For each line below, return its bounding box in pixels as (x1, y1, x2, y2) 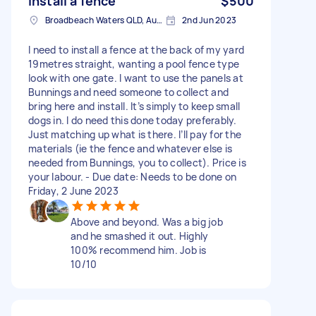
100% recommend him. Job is (71, 243, 207, 257)
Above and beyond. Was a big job (71, 214, 223, 229)
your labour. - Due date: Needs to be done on (28, 169, 236, 183)
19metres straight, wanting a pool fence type (28, 56, 239, 71)
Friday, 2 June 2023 (28, 183, 119, 197)
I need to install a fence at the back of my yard (28, 42, 244, 56)
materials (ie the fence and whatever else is (28, 141, 232, 155)
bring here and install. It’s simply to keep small (28, 99, 241, 113)
